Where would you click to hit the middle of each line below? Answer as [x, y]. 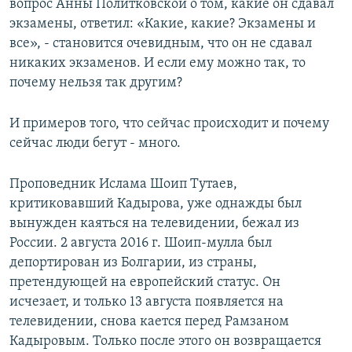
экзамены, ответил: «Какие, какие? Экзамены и [163, 24]
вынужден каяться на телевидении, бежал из [154, 223]
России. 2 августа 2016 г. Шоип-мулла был [141, 243]
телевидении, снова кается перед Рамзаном [149, 321]
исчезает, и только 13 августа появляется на [147, 302]
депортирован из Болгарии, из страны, [133, 262]
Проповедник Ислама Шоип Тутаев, [123, 184]
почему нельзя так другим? [96, 82]
